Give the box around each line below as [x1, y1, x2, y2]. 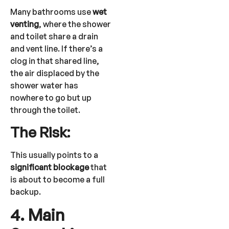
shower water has [10, 80, 78, 91]
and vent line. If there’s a [10, 43, 103, 54]
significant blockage [10, 162, 89, 172]
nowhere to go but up [10, 93, 91, 103]
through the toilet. [10, 105, 80, 116]
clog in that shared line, [10, 56, 99, 66]
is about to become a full [10, 174, 105, 185]
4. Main [10, 204, 64, 225]
